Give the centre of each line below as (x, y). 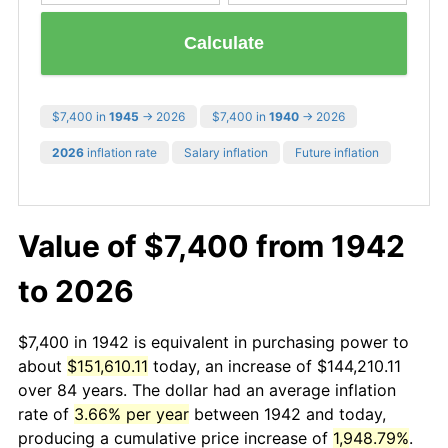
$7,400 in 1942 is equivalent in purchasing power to (213, 341)
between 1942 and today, (287, 413)
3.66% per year (131, 413)
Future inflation (337, 152)
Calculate (224, 43)
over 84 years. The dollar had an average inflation (207, 389)
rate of (46, 413)
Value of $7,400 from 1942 (211, 245)
